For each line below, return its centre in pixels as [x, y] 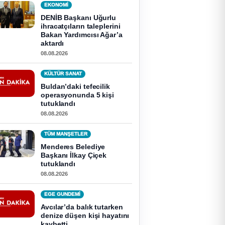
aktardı [52, 43]
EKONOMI [56, 5]
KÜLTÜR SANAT [63, 74]
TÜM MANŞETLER [66, 134]
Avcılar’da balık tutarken [82, 207]
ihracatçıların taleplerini [81, 26]
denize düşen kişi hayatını [85, 215]
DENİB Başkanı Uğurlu [78, 18]
